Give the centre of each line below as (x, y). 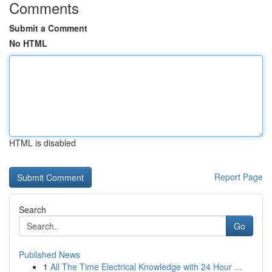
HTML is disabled (42, 143)
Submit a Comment (48, 28)
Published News (49, 254)
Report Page (239, 177)
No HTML (28, 43)
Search (32, 209)
